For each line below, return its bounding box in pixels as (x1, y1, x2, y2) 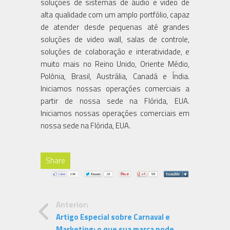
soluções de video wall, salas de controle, (41, 33, 189, 45)
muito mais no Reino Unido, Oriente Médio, (41, 57, 189, 70)
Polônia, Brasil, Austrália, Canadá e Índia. (41, 70, 189, 82)
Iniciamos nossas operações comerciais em (41, 107, 189, 119)
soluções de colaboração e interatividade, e (41, 45, 189, 57)
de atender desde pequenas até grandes (41, 21, 189, 33)
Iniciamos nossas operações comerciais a (41, 82, 189, 94)
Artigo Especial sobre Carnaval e (56, 211, 170, 223)
